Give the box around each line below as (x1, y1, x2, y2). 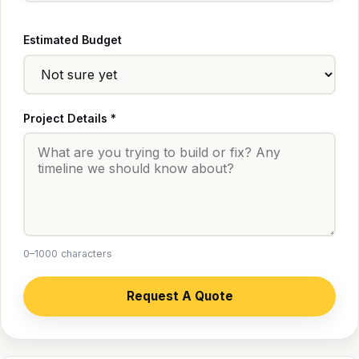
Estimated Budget (23, 33, 122, 47)
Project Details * (23, 111, 116, 125)
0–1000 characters (23, 248, 112, 260)
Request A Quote (126, 288, 233, 305)
